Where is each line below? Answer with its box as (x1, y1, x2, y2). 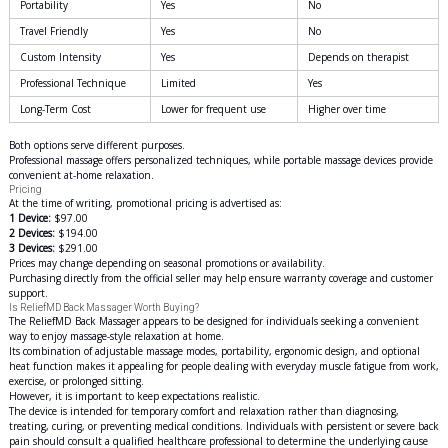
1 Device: (8, 211, 51, 225)
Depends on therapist (307, 50, 409, 64)
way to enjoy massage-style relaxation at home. (8, 329, 224, 343)
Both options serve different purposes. (8, 138, 185, 152)
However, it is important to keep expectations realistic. (8, 389, 260, 403)
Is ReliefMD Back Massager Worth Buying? (8, 302, 199, 313)
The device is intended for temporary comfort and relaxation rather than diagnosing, (8, 404, 399, 418)
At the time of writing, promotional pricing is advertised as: (8, 196, 282, 210)
